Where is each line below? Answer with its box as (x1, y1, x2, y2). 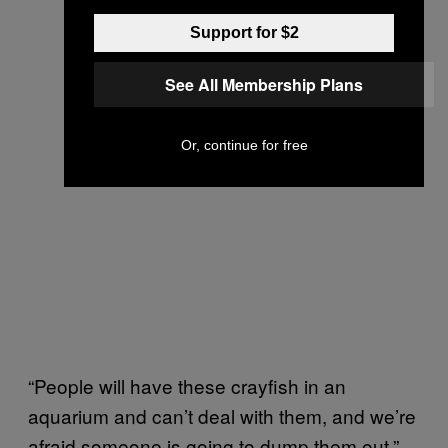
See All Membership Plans (165, 73, 363, 96)
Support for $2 (189, 24, 299, 41)
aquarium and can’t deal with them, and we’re (28, 401, 416, 429)
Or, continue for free (180, 137, 308, 153)
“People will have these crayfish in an (28, 371, 346, 399)
